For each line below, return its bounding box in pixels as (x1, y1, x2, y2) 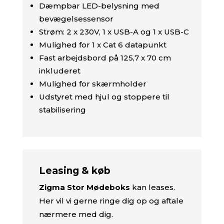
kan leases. (129, 182, 175, 192)
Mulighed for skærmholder (38, 79, 146, 89)
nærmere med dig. (38, 209, 113, 219)
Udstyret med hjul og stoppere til (38, 92, 169, 102)
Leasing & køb (38, 165, 110, 177)
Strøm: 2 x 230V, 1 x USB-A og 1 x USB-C (38, 27, 189, 37)
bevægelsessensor (38, 14, 113, 24)
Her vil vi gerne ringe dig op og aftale (38, 196, 183, 206)
